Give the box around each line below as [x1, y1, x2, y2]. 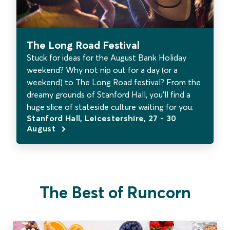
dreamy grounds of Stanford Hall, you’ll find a [27, 89, 190, 100]
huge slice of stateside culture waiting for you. [27, 101, 194, 112]
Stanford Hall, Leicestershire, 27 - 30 [27, 112, 177, 123]
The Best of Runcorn [39, 182, 191, 202]
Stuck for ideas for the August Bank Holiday [27, 52, 186, 63]
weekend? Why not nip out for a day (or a [27, 64, 178, 75]
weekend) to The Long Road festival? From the [27, 76, 201, 87]
